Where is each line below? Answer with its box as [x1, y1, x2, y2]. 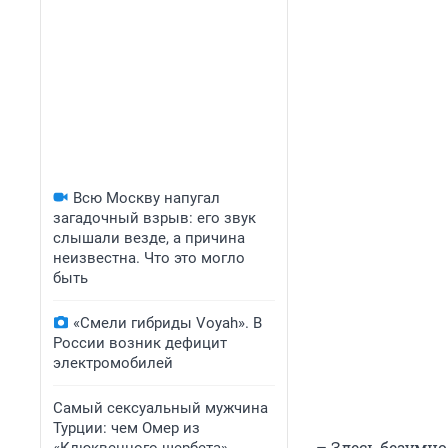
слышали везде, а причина [53, 229, 245, 247]
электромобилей [53, 354, 173, 372]
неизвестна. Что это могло [53, 249, 245, 267]
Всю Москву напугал [73, 189, 220, 207]
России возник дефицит [53, 334, 227, 352]
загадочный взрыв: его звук [53, 209, 256, 227]
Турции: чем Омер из [53, 419, 200, 437]
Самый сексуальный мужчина [53, 399, 268, 417]
